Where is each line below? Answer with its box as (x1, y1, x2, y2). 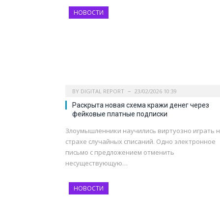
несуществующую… (65, 158, 128, 167)
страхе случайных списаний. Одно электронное (65, 137, 216, 146)
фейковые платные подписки (72, 110, 167, 118)
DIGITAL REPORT (81, 87, 124, 95)
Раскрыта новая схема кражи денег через (72, 101, 209, 109)
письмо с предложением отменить (65, 147, 174, 157)
